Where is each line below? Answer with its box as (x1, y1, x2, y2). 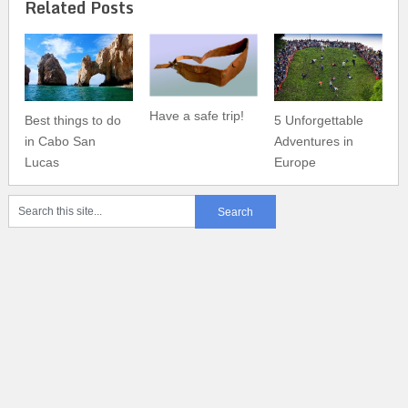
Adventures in (273, 134, 353, 149)
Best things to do (25, 113, 122, 128)
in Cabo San (25, 134, 97, 149)
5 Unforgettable (273, 113, 363, 128)
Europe (273, 155, 316, 170)
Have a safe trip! (148, 107, 244, 123)
